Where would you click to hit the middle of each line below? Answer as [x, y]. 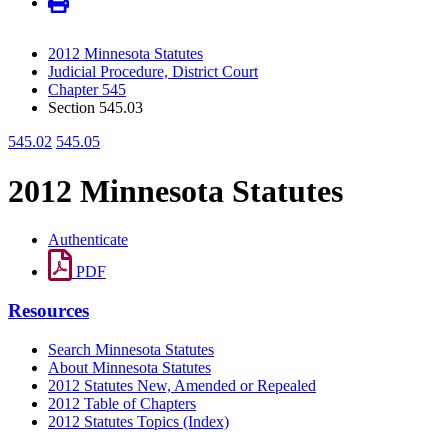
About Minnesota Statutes [129, 367]
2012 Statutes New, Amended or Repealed [182, 385]
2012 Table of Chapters [122, 403]
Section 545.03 [95, 108]
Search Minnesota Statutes [131, 349]
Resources [48, 310]
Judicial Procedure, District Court [153, 72]
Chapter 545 [87, 90]
